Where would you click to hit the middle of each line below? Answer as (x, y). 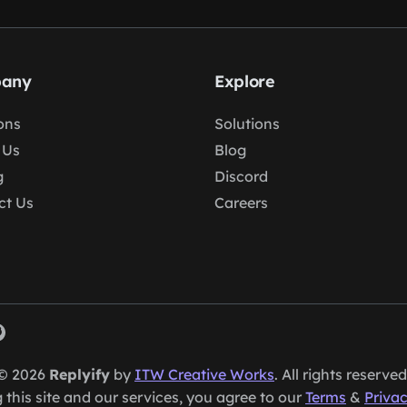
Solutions (247, 124)
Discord (241, 176)
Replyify (79, 374)
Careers (241, 203)
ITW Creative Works (204, 374)
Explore (244, 81)
